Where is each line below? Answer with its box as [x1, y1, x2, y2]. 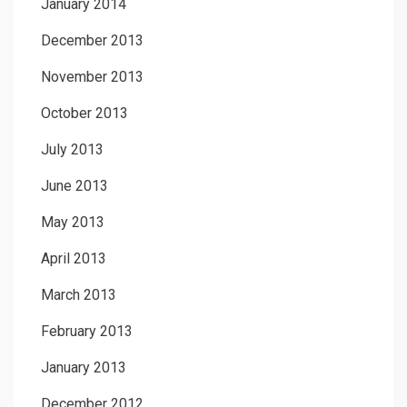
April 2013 [41, 249, 106, 267]
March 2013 [41, 285, 116, 303]
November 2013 [41, 67, 144, 85]
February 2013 [41, 322, 133, 340]
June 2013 [41, 176, 108, 194]
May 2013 [41, 213, 104, 231]
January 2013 [41, 358, 126, 376]
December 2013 [41, 31, 144, 49]
